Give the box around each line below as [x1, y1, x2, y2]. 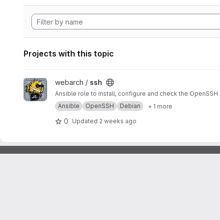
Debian [120, 102, 140, 110]
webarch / [55, 78, 90, 86]
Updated [72, 117, 99, 125]
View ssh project [23, 78, 77, 86]
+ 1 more [148, 102, 172, 110]
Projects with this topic [24, 49, 114, 58]
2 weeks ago [99, 117, 137, 125]
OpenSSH [85, 102, 114, 110]
